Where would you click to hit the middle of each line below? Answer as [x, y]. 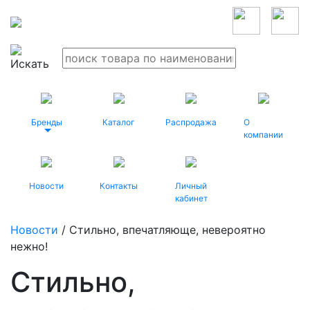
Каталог [119, 122]
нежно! [29, 246]
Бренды [46, 122]
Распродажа [191, 122]
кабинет [191, 198]
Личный [191, 186]
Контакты [119, 186]
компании [263, 135]
